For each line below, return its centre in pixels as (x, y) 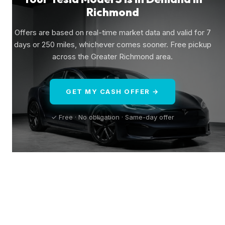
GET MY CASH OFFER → (113, 91)
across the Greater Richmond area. (113, 56)
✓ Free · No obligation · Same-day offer (113, 117)
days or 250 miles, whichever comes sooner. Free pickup (113, 44)
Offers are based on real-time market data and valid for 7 (113, 32)
